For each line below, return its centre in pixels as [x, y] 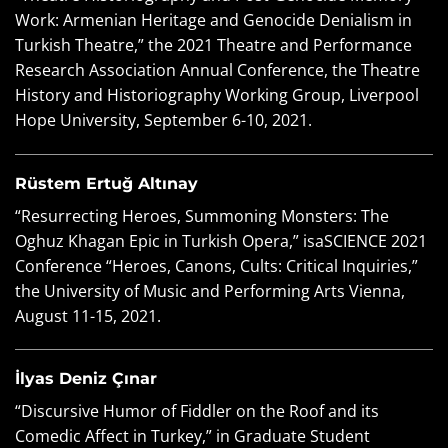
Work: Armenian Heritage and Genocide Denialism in [213, 19]
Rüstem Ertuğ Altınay [106, 183]
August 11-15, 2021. [88, 315]
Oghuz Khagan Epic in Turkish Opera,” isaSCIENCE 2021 [221, 240]
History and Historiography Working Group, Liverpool [217, 94]
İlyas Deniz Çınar [86, 379]
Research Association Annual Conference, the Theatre [217, 69]
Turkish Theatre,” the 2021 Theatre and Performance [213, 44]
